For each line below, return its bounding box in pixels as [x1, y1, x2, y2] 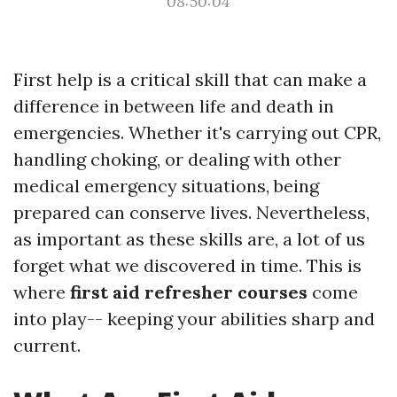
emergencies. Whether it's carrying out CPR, [13, 121, 381, 144]
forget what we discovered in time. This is [13, 254, 362, 276]
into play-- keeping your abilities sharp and [13, 307, 375, 330]
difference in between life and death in [13, 95, 334, 117]
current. [13, 334, 81, 356]
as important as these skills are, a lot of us [13, 228, 365, 250]
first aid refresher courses [70, 281, 307, 303]
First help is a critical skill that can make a [13, 68, 367, 90]
